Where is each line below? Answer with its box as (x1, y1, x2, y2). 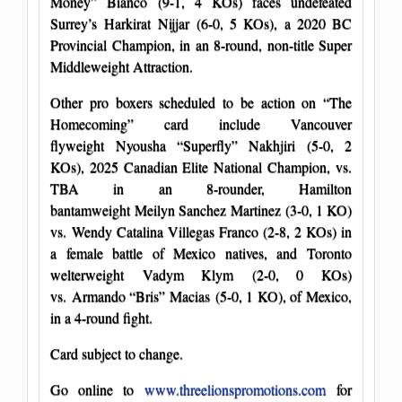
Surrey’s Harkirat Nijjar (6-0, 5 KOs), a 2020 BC (50, 13, 352, 32)
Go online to (50, 379, 144, 398)
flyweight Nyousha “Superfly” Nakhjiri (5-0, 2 (50, 135, 352, 154)
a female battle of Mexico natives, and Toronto (50, 242, 352, 262)
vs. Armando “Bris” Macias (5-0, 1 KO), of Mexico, (50, 285, 352, 305)
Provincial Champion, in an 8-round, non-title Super (50, 34, 352, 54)
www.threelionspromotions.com (144, 379, 326, 398)
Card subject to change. (50, 343, 183, 363)
